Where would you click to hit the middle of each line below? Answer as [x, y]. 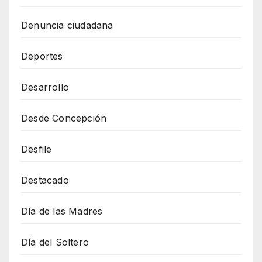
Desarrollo [45, 87]
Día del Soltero [55, 242]
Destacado [45, 180]
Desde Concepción [64, 118]
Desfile [37, 149]
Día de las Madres [62, 211]
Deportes [42, 56]
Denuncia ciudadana [67, 25]
